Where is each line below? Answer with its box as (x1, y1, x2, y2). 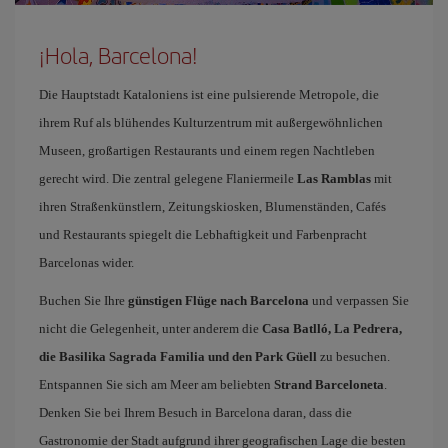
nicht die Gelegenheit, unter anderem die (39, 321, 262, 336)
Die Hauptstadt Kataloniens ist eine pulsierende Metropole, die (39, 87, 379, 102)
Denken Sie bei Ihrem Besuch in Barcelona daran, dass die (39, 405, 352, 420)
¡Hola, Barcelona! (39, 39, 198, 71)
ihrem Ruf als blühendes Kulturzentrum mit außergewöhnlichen (39, 115, 383, 130)
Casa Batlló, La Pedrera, (262, 321, 402, 336)
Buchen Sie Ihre (39, 293, 128, 308)
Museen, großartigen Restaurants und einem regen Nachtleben (39, 143, 375, 158)
